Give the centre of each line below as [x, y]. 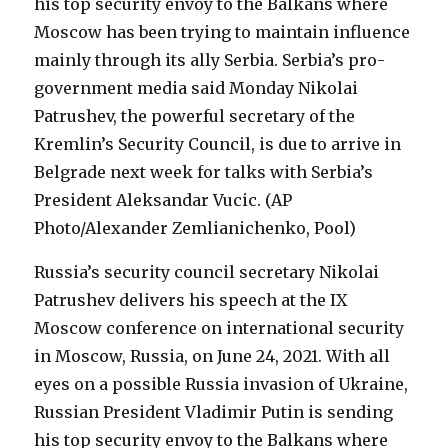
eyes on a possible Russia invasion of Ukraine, [221, 384]
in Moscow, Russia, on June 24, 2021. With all [212, 356]
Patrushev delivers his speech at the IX [191, 300]
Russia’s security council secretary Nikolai [207, 272]
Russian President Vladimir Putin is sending [214, 412]
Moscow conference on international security [219, 328]
